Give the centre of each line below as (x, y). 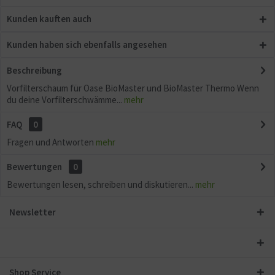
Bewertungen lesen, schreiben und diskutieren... (100, 184)
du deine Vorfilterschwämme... (64, 100)
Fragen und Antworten (51, 142)
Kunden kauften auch (49, 19)
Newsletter (33, 212)
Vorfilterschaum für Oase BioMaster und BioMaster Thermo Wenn (133, 88)
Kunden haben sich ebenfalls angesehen (87, 45)
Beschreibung (34, 70)
